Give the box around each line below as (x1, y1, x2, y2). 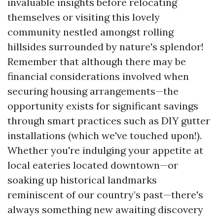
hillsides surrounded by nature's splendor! (7, 40, 204, 53)
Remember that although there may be (7, 55, 186, 68)
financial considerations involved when (7, 70, 189, 82)
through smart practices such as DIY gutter (7, 114, 210, 127)
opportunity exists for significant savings (7, 100, 198, 112)
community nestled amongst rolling (7, 26, 174, 38)
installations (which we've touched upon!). (7, 129, 202, 142)
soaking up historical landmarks (7, 174, 157, 186)
